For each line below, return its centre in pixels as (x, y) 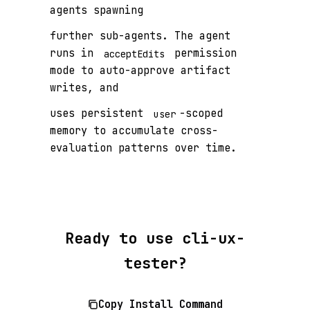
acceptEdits (134, 54)
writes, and (84, 88)
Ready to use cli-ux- (155, 238)
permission (203, 53)
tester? (155, 263)
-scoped (201, 113)
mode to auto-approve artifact (140, 71)
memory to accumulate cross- (134, 131)
